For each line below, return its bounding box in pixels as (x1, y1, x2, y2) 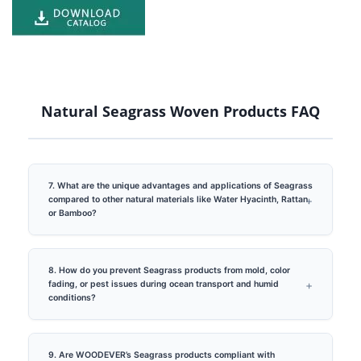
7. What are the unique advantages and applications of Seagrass (48, 180, 313, 192)
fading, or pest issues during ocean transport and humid (48, 279, 279, 290)
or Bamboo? (48, 208, 97, 219)
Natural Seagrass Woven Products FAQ (41, 102, 320, 122)
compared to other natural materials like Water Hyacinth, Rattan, (48, 194, 310, 205)
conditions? (48, 293, 96, 304)
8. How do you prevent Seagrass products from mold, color (48, 265, 290, 276)
